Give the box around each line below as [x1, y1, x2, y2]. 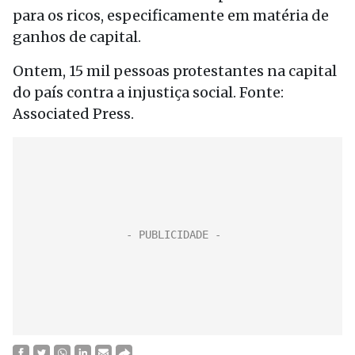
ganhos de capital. [13, 28, 141, 46]
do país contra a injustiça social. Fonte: [13, 83, 284, 101]
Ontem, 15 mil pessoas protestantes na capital [13, 62, 337, 80]
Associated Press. [13, 105, 134, 123]
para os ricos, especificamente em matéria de [13, 6, 329, 25]
